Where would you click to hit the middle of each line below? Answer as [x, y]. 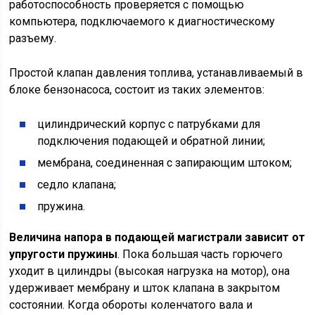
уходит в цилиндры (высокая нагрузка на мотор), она [150, 271]
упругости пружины [64, 255]
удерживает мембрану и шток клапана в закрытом [145, 288]
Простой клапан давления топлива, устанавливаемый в [156, 73]
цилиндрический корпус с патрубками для [149, 124]
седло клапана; [77, 185]
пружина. [62, 207]
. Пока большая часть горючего [200, 255]
